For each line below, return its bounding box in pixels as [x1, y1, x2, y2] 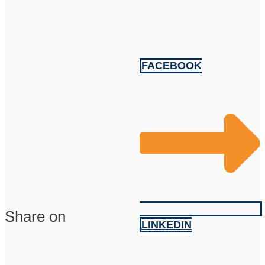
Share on [5, 208, 66, 226]
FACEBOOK [141, 60, 202, 72]
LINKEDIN [141, 218, 192, 231]
